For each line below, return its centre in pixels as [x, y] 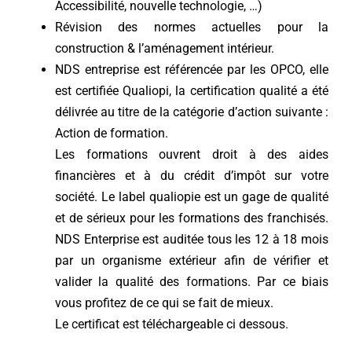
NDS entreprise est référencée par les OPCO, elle [192, 70]
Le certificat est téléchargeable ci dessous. [171, 324]
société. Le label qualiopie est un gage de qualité [192, 197]
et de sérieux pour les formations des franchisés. [192, 218]
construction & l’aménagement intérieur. [164, 49]
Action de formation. [111, 134]
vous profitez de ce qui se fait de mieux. [164, 303]
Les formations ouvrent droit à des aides [192, 155]
